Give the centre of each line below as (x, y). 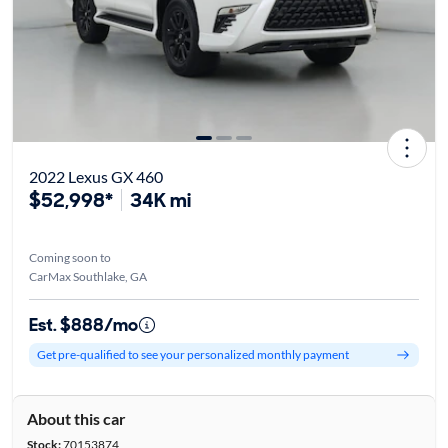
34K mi (160, 199)
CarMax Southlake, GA (87, 276)
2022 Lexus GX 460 (95, 176)
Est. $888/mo (83, 324)
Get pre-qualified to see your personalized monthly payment (192, 355)
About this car (76, 418)
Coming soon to (69, 257)
